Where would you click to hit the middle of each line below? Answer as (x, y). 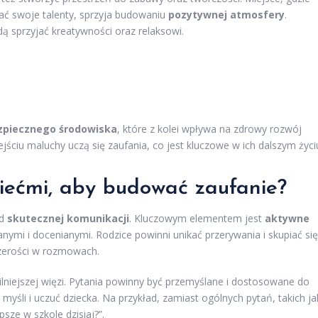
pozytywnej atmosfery (226, 15)
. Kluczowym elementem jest (197, 219)
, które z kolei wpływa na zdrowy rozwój (209, 129)
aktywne (287, 219)
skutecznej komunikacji (68, 219)
